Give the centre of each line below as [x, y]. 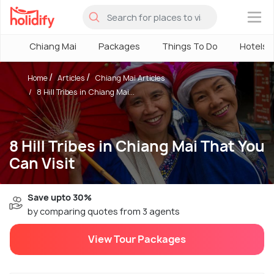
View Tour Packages [137, 239]
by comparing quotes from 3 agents [104, 211]
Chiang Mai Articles [130, 78]
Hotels [254, 46]
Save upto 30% [60, 197]
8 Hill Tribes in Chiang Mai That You [137, 146]
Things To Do [190, 46]
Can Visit [42, 163]
